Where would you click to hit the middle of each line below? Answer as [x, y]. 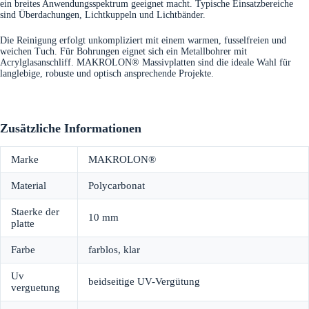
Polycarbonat [117, 186]
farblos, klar [114, 250]
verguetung [36, 288]
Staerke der [35, 212]
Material [29, 186]
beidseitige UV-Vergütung [144, 282]
